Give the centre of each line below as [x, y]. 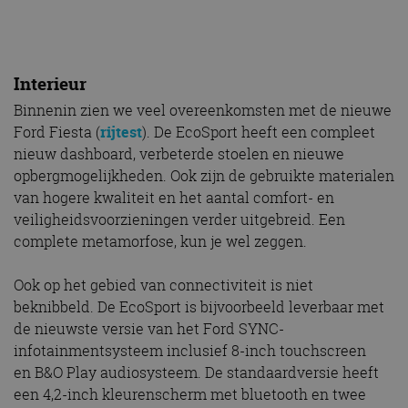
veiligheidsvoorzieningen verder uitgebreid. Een [179, 220]
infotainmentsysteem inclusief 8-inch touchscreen [190, 351]
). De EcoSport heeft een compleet [259, 133]
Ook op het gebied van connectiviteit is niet [163, 286]
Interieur [50, 83]
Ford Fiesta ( [57, 133]
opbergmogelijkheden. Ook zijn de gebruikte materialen [204, 176]
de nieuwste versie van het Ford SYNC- [149, 329]
